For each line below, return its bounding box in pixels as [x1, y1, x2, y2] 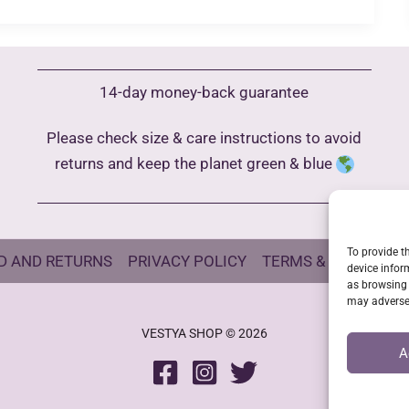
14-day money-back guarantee [100, 83, 309, 102]
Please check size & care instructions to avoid [47, 128, 362, 147]
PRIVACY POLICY [128, 251, 246, 270]
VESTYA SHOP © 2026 [141, 325, 267, 341]
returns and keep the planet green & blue [54, 153, 336, 173]
